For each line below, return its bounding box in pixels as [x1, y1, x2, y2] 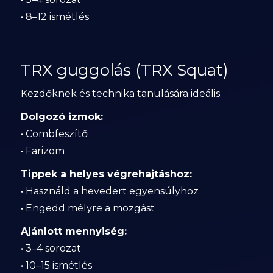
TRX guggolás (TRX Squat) [20, 60, 229, 80]
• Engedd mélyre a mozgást [20, 202, 155, 214]
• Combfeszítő [20, 128, 88, 140]
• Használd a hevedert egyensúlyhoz [20, 185, 199, 197]
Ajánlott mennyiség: [20, 225, 127, 237]
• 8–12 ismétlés [20, 11, 89, 23]
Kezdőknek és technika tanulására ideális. [20, 88, 222, 99]
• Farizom [20, 145, 65, 157]
